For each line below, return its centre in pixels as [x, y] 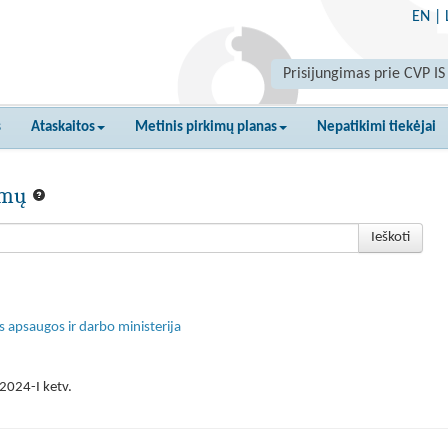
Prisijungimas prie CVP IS [364, 74]
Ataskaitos [63, 127]
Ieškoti [390, 237]
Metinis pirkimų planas [206, 127]
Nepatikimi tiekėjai [376, 127]
